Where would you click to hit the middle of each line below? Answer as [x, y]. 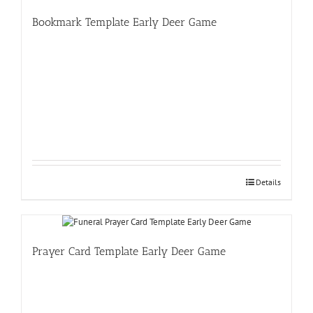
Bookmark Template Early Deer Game [124, 22]
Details [268, 182]
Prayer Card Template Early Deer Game [129, 251]
